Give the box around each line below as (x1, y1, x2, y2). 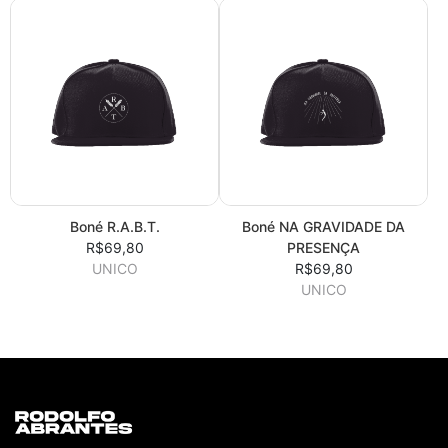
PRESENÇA (287, 239, 360, 257)
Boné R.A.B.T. (69, 218, 160, 236)
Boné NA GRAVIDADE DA (242, 218, 405, 236)
